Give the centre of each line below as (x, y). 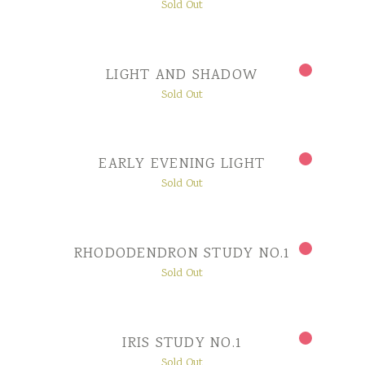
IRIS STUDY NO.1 (182, 344)
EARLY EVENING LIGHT (182, 165)
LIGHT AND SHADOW (182, 75)
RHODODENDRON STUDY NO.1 (182, 255)
